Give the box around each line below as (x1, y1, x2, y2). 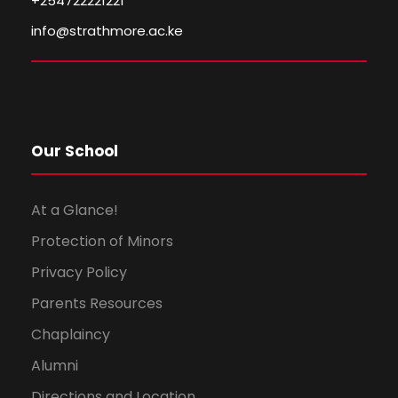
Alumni (31, 355, 78, 376)
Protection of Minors (31, 231, 173, 251)
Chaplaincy (31, 324, 110, 345)
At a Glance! (31, 200, 118, 220)
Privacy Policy (31, 262, 127, 283)
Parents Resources (31, 293, 163, 314)
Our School (31, 140, 118, 162)
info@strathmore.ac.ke (31, 21, 183, 40)
